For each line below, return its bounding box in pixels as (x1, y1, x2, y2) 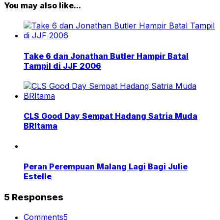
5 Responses (4, 191, 63, 203)
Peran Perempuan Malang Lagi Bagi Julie (24, 161, 188, 171)
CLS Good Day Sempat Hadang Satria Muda (24, 111, 197, 121)
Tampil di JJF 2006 (24, 60, 101, 71)
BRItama (24, 121, 57, 131)
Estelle (24, 171, 52, 181)
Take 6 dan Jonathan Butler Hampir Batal (24, 51, 189, 61)
